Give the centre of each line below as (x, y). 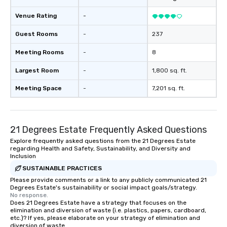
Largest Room (37, 70)
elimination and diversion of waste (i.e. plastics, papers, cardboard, (108, 210)
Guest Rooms (36, 34)
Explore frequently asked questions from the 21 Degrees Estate (103, 141)
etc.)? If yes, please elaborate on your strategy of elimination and (105, 218)
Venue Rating (36, 16)
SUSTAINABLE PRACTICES (62, 168)
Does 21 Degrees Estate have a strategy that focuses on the (98, 203)
